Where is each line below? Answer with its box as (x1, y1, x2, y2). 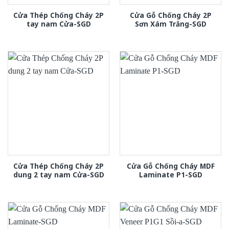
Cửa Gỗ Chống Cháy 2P (129, 10, 212, 20)
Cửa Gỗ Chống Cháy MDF (126, 161, 215, 171)
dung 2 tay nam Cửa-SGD (13, 170, 104, 180)
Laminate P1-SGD (139, 170, 202, 180)
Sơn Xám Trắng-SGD (134, 19, 207, 29)
